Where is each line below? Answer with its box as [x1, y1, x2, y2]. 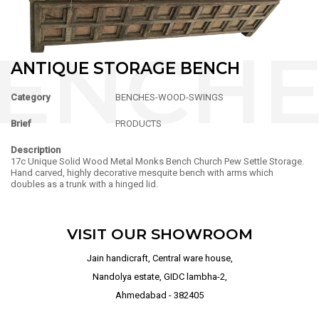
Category [11, 91, 50, 103]
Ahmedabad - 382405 [115, 289, 204, 300]
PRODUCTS [115, 117, 162, 129]
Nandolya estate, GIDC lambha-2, [92, 271, 227, 282]
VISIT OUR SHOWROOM [66, 224, 253, 243]
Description [11, 144, 61, 155]
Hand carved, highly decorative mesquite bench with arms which [11, 167, 273, 178]
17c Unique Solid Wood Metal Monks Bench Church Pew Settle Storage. [11, 155, 304, 167]
